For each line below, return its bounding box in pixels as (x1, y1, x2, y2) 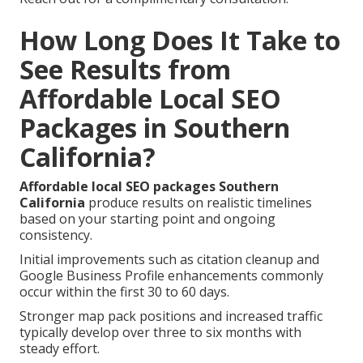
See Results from (19, 51, 231, 87)
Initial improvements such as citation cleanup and (19, 250, 319, 268)
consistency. (19, 225, 92, 244)
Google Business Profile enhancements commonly (19, 266, 323, 284)
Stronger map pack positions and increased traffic (19, 306, 322, 325)
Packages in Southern (19, 109, 290, 145)
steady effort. (19, 339, 100, 357)
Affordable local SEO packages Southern (19, 177, 279, 195)
